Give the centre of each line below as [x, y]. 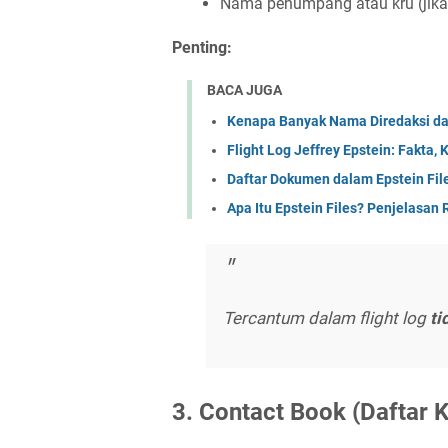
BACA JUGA [244, 90]
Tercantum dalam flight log [326, 318]
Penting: [202, 47]
